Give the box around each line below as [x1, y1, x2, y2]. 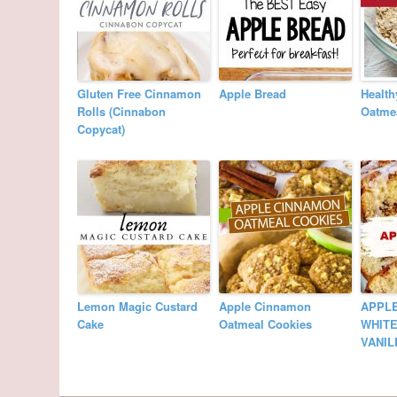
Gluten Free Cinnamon [77, 84, 202, 102]
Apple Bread [219, 84, 287, 102]
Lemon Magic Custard [77, 297, 198, 315]
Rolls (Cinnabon [77, 102, 167, 120]
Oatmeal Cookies [219, 315, 313, 332]
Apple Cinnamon [219, 297, 312, 315]
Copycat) [77, 120, 126, 137]
